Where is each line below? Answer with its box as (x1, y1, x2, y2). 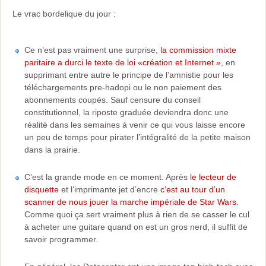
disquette (24, 185, 59, 194)
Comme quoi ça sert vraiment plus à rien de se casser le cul (24, 210, 249, 219)
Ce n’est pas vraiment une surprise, (24, 45, 160, 55)
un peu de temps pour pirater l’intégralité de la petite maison (24, 132, 251, 142)
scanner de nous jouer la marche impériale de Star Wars (24, 197, 236, 207)
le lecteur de (190, 172, 236, 182)
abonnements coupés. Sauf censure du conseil (24, 95, 201, 104)
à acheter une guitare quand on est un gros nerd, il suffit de (24, 222, 248, 232)
